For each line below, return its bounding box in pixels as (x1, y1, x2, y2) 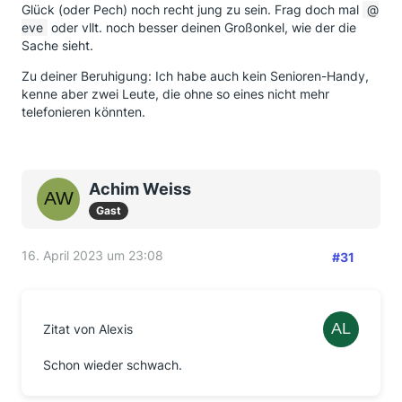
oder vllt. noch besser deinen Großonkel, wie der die (48, 20, 356, 35)
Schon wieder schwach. (43, 357, 182, 372)
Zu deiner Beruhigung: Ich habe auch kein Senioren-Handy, (22, 68, 369, 83)
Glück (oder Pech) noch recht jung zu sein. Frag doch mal (22, 2, 363, 17)
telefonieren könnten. (22, 104, 145, 119)
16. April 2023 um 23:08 (22, 248, 163, 263)
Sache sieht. (22, 38, 93, 53)
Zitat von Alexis (43, 321, 133, 336)
